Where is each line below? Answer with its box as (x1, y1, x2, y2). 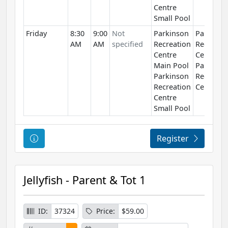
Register (157, 133, 189, 145)
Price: (96, 206, 115, 216)
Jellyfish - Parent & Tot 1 (23, 173, 146, 188)
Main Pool (154, 61, 189, 71)
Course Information (38, 132, 114, 144)
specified (112, 39, 143, 49)
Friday (26, 28, 47, 39)
